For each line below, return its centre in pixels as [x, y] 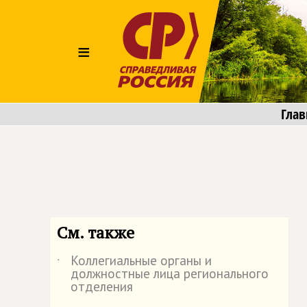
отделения [102, 286]
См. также [96, 232]
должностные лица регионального [170, 273]
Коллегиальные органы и [141, 260]
